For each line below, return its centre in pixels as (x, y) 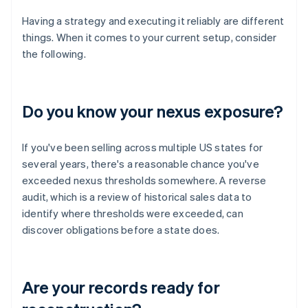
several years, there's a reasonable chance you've (141, 164)
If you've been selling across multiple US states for (143, 147)
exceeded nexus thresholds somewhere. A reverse (144, 180)
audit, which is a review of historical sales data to (137, 197)
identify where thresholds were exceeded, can (133, 213)
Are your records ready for (121, 287)
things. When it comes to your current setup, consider (150, 37)
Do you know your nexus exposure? (153, 111)
